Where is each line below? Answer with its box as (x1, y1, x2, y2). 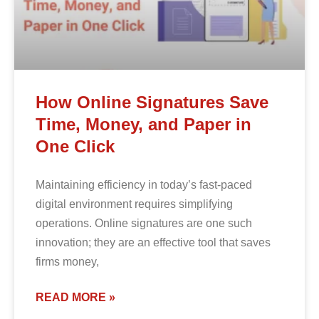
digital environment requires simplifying (36, 198, 233, 211)
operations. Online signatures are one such (36, 217, 252, 230)
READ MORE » (36, 291, 115, 304)
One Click (36, 137, 115, 157)
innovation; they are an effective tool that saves (36, 236, 271, 249)
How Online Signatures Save (36, 93, 268, 113)
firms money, (36, 256, 99, 268)
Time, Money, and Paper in (36, 115, 251, 135)
